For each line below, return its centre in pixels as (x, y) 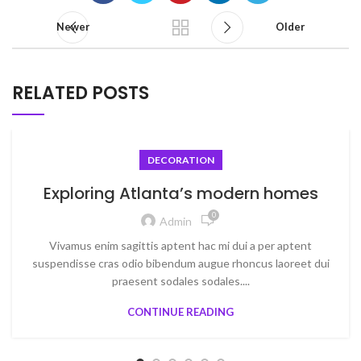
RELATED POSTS (81, 93)
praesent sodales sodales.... (180, 281)
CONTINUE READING (180, 312)
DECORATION (180, 160)
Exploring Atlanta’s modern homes (180, 193)
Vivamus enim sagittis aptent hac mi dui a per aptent (180, 245)
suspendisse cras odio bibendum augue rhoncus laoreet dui (180, 263)
